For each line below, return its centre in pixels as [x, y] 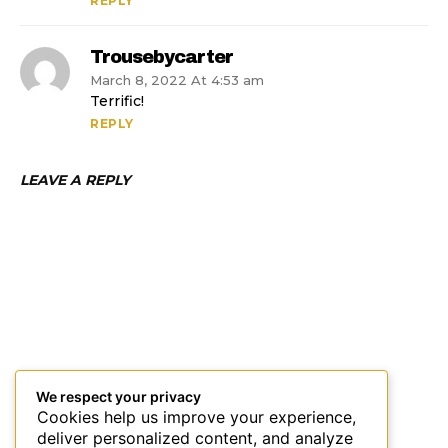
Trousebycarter [161, 57]
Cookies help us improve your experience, [196, 416]
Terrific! [117, 101]
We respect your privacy [118, 396]
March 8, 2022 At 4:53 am [177, 80]
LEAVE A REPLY [75, 180]
